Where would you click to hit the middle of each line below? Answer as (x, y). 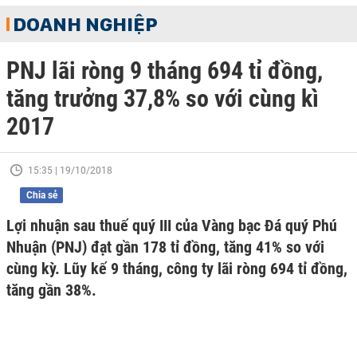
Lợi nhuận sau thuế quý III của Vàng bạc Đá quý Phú (172, 226)
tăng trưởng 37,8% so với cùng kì (163, 98)
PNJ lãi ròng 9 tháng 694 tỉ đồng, (165, 71)
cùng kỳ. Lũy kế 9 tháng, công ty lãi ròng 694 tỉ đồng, (177, 269)
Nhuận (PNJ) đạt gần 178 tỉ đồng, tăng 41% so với (165, 247)
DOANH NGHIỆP (85, 24)
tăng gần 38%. (51, 290)
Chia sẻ (41, 195)
